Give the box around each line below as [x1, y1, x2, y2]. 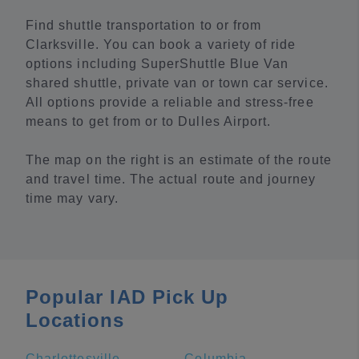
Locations [26, 309, 125, 331]
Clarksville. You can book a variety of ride [26, 38, 296, 51]
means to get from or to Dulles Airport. [26, 115, 272, 128]
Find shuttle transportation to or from [26, 18, 262, 32]
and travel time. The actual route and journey [26, 172, 317, 186]
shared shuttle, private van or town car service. [26, 76, 329, 90]
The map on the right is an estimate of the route [26, 153, 332, 167]
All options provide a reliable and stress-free [26, 95, 314, 109]
